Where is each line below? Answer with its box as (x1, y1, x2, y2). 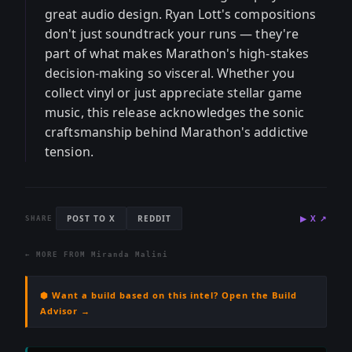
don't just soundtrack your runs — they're (45, 25, 299, 42)
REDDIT (137, 213, 171, 224)
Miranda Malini (91, 251, 168, 258)
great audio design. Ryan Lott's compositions (45, 5, 317, 23)
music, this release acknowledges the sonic (45, 104, 305, 121)
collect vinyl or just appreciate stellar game (45, 84, 302, 101)
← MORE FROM (25, 251, 91, 258)
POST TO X (67, 213, 115, 224)
